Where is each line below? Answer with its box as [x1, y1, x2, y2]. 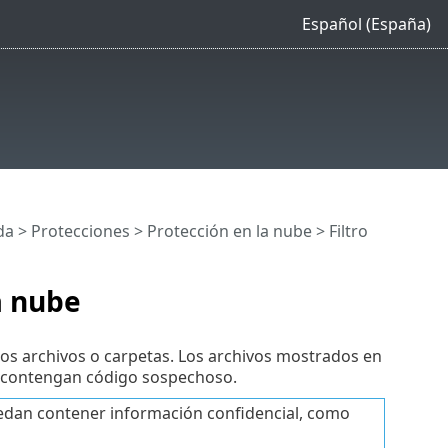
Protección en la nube [146, 220, 312, 243]
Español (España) [301, 12, 431, 35]
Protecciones [30, 220, 130, 243]
